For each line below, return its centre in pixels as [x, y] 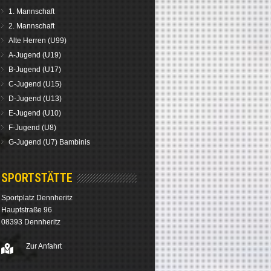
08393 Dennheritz [31, 222]
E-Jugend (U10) [35, 113]
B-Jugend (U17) [35, 70]
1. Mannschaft [32, 11]
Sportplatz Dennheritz [37, 198]
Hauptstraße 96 [27, 210]
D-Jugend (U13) [35, 99]
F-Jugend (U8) [33, 128]
